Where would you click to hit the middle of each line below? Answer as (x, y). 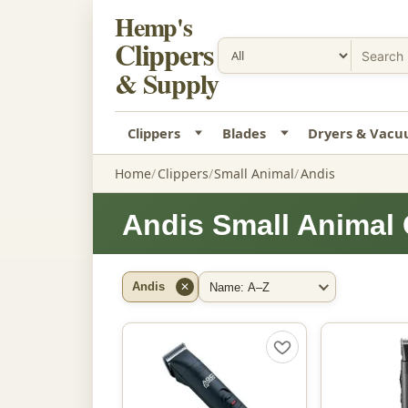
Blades (244, 133)
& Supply (167, 83)
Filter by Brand (174, 298)
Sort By (225, 298)
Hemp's (153, 27)
